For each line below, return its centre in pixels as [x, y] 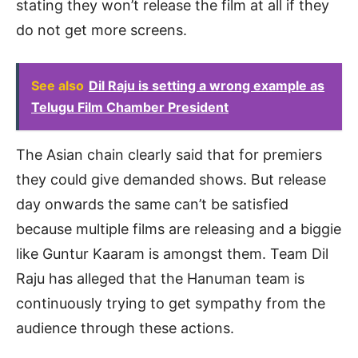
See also [58, 86]
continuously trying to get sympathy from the [171, 304]
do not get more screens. [101, 30]
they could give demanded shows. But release [171, 180]
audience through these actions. [125, 328]
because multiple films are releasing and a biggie [179, 229]
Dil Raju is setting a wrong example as [207, 86]
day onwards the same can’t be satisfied [152, 205]
